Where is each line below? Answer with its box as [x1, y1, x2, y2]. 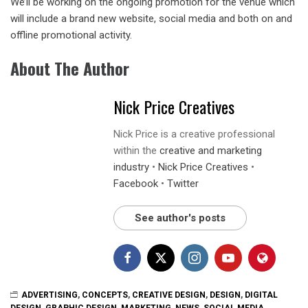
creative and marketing [159, 144, 262, 157]
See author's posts [135, 211, 225, 224]
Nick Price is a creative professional [113, 127, 275, 140]
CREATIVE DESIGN [132, 289, 206, 300]
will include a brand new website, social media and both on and [10, 12, 292, 25]
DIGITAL [245, 289, 278, 300]
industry [113, 160, 149, 173]
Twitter [167, 177, 199, 190]
